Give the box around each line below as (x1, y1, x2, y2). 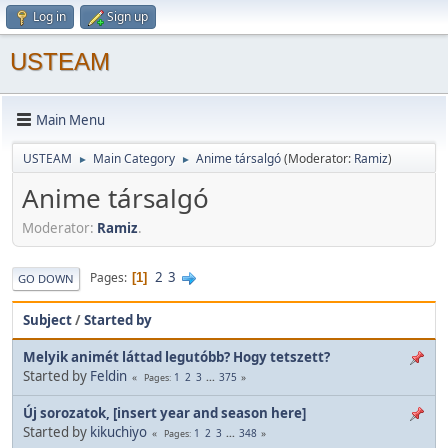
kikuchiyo (90, 422, 147, 441)
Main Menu (36, 110, 105, 129)
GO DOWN (18, 270, 74, 286)
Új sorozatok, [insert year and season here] (23, 403, 306, 422)
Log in (33, 8, 66, 25)
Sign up (107, 8, 148, 25)
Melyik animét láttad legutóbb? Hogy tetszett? (23, 347, 330, 366)
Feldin (90, 366, 127, 385)
